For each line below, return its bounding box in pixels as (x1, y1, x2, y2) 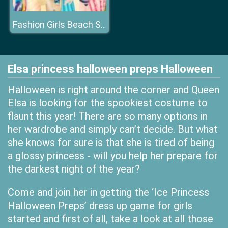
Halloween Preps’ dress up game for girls (8, 199, 192, 212)
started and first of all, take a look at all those (8, 213, 213, 225)
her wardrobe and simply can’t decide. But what (8, 123, 218, 135)
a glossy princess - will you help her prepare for (8, 150, 218, 162)
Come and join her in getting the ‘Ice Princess (8, 186, 209, 198)
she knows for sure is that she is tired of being (8, 136, 214, 149)
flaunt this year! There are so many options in (8, 110, 208, 122)
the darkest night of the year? (8, 163, 140, 175)
